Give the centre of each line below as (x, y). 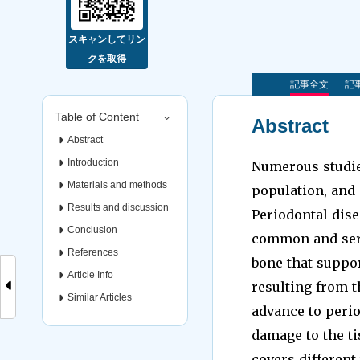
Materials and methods (117, 185)
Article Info (90, 275)
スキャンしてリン (107, 39)
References (93, 252)
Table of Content (97, 117)
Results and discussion (118, 207)
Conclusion (92, 230)
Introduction (93, 162)
